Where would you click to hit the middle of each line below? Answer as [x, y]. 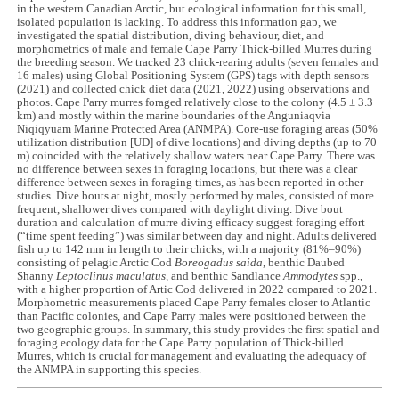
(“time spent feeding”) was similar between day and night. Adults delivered [197, 236]
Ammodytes [311, 276]
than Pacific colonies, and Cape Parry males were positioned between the [192, 316]
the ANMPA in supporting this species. [110, 369]
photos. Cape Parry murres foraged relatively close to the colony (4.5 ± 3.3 [195, 102]
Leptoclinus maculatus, [113, 276]
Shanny [37, 276]
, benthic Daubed [304, 262]
